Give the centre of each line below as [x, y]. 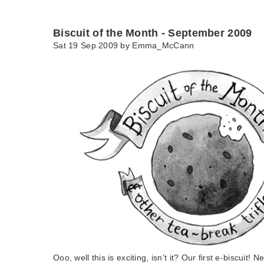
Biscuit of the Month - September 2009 [153, 33]
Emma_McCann [163, 45]
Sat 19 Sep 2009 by [93, 45]
